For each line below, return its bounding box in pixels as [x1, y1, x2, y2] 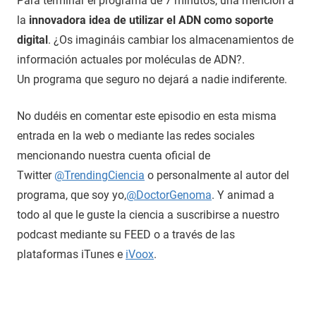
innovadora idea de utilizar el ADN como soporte [29, 13, 274, 27]
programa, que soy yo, [17, 188, 126, 202]
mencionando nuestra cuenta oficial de [17, 148, 210, 162]
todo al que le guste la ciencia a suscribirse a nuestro [17, 207, 279, 221]
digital [17, 32, 48, 47]
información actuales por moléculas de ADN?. [17, 52, 245, 66]
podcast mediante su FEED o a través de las [17, 227, 235, 241]
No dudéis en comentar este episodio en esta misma [17, 109, 276, 123]
